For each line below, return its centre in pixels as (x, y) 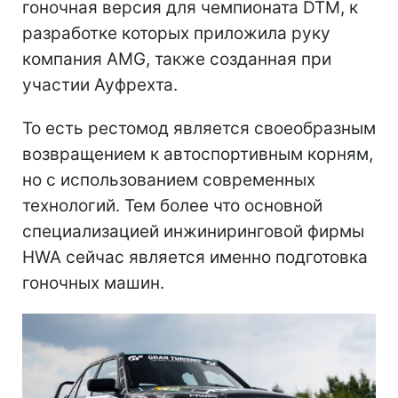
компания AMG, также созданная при (177, 59)
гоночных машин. (93, 283)
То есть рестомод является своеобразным (199, 128)
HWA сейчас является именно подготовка (195, 257)
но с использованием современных (169, 179)
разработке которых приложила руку (176, 33)
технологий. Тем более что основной (172, 205)
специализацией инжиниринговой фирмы (193, 231)
